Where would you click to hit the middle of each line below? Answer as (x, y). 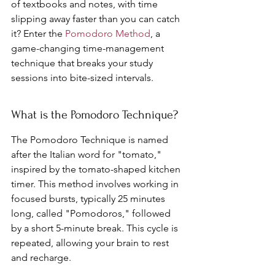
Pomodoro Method (108, 33)
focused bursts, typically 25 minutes (89, 198)
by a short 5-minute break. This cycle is (96, 228)
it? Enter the (38, 33)
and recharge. (41, 257)
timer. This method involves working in (96, 184)
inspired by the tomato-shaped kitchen (97, 169)
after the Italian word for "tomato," (87, 154)
